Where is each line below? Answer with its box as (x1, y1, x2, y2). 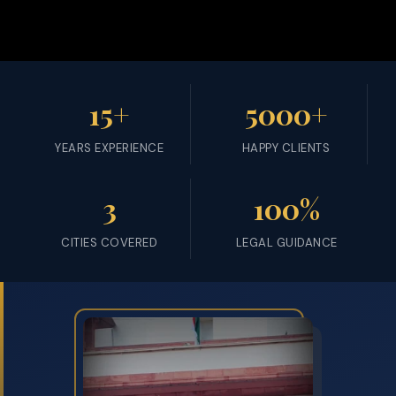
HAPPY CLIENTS (241, 140, 331, 156)
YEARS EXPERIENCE (55, 140, 164, 156)
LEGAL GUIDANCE (235, 234, 338, 250)
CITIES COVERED (61, 234, 157, 250)
